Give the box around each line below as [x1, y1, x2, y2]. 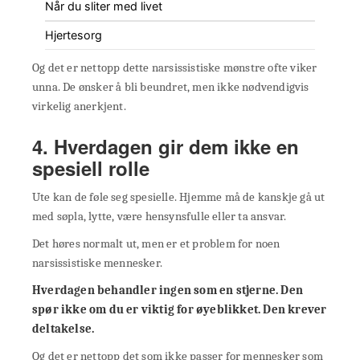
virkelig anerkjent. [32, 99, 126, 114]
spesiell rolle [32, 154, 149, 182]
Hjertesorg [45, 28, 102, 43]
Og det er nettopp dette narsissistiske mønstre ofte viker [32, 60, 317, 76]
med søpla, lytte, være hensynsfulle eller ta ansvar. [32, 209, 287, 224]
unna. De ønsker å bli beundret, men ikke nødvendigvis [32, 80, 309, 95]
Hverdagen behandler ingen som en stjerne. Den [32, 283, 304, 298]
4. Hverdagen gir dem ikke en [32, 133, 299, 161]
